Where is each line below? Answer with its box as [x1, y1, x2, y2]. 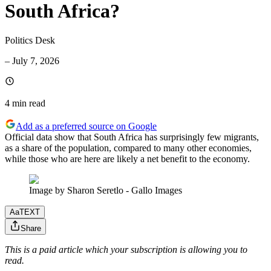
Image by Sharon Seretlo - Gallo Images [29, 185, 182, 196]
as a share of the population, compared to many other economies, [5, 143, 252, 154]
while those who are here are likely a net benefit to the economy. [5, 154, 250, 165]
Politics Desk [5, 35, 55, 46]
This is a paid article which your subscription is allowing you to [5, 244, 247, 255]
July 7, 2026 [12, 56, 59, 67]
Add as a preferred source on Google [16, 121, 157, 132]
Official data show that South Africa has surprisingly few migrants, [5, 132, 259, 143]
